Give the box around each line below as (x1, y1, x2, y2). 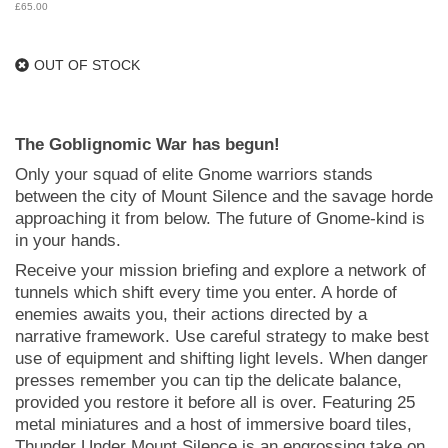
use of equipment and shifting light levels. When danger (15, 349, 428, 368)
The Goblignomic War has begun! (15, 135, 280, 154)
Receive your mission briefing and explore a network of (15, 261, 426, 280)
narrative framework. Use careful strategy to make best (15, 327, 429, 346)
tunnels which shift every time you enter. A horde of (15, 283, 397, 302)
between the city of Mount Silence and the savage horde (15, 187, 433, 206)
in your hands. (15, 231, 121, 250)
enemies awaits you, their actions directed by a (15, 305, 367, 324)
